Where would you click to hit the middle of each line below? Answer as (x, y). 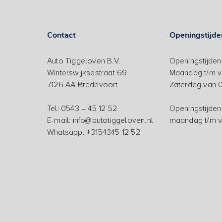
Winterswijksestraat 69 (87, 73)
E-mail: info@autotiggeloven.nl (100, 121)
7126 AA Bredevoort (83, 85)
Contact (61, 35)
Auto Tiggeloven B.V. (84, 61)
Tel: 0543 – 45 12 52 (82, 109)
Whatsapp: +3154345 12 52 (94, 133)
